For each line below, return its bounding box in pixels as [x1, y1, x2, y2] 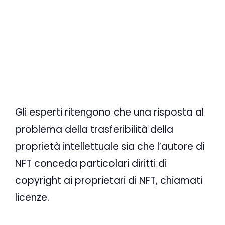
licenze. [15, 191, 49, 205]
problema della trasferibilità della [15, 123, 173, 137]
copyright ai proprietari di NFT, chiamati [15, 174, 202, 188]
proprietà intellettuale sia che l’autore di [15, 140, 204, 154]
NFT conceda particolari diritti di [15, 157, 167, 171]
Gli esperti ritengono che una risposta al [15, 105, 204, 120]
